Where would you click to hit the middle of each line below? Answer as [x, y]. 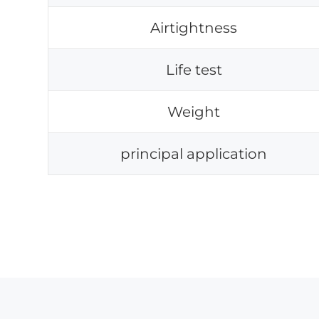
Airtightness [194, 28]
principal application [194, 154]
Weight [194, 112]
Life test [194, 70]
